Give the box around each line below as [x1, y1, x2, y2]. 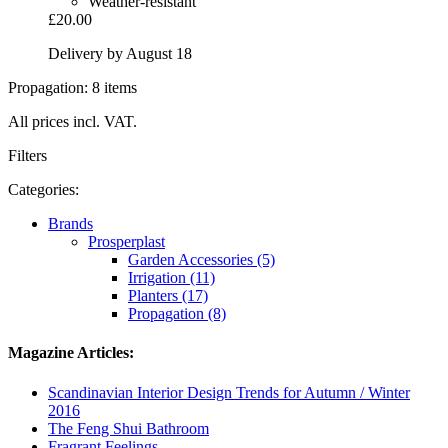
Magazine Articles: [8, 344, 134, 362]
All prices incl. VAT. [8, 113, 137, 131]
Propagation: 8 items [8, 79, 137, 97]
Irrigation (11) [128, 269, 215, 287]
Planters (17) [128, 287, 208, 305]
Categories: [8, 181, 79, 199]
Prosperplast [88, 233, 165, 251]
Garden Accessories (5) [128, 251, 275, 269]
